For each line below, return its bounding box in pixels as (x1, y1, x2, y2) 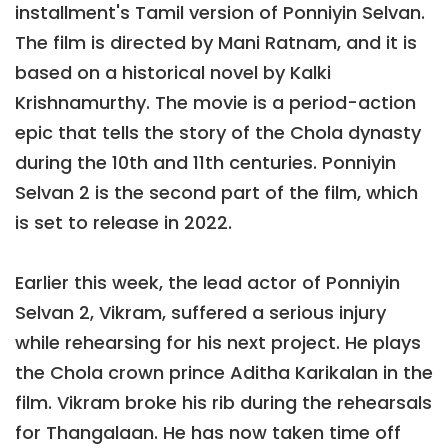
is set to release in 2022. (15, 210, 232, 236)
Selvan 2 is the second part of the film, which (15, 180, 418, 206)
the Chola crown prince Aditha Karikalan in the (15, 360, 433, 386)
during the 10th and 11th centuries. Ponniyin (15, 150, 396, 176)
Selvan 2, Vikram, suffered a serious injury (15, 300, 386, 326)
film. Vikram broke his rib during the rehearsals (15, 390, 432, 416)
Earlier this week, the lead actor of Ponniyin (15, 270, 400, 296)
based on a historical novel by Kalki (15, 60, 331, 86)
